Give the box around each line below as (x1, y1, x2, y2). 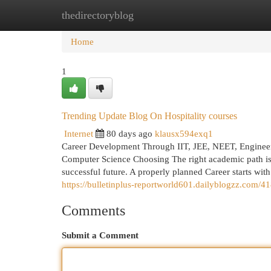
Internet (64, 128, 93, 139)
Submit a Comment (62, 230, 139, 240)
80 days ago (106, 128, 152, 139)
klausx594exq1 (155, 128, 213, 139)
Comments (62, 203, 125, 218)
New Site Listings (121, 10, 187, 20)
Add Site (205, 10, 238, 20)
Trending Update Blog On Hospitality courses (62, 111, 237, 121)
